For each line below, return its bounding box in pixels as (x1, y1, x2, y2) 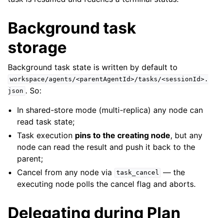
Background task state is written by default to (8, 62, 178, 72)
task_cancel (116, 169, 159, 177)
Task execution (17, 130, 75, 140)
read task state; (17, 116, 75, 127)
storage (8, 37, 67, 57)
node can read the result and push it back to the (17, 142, 196, 152)
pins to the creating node (75, 130, 171, 140)
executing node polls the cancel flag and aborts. (17, 179, 196, 189)
